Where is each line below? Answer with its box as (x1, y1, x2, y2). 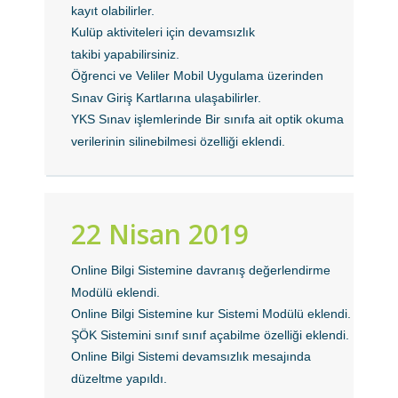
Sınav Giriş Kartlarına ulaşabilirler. (71, 91, 262, 105)
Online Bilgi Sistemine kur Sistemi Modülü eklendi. (71, 306, 352, 321)
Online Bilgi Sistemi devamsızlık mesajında (71, 349, 312, 363)
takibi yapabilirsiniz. (71, 47, 180, 61)
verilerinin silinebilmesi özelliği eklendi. (71, 134, 286, 148)
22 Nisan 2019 (71, 216, 250, 252)
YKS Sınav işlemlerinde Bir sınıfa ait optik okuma (71, 112, 345, 126)
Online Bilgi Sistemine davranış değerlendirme (71, 263, 331, 277)
